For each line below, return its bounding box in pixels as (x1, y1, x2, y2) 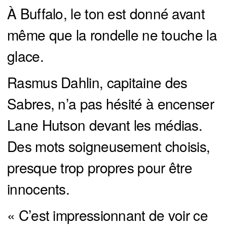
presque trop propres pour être (7, 157, 192, 178)
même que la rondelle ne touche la (7, 24, 217, 45)
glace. (7, 46, 44, 66)
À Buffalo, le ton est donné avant (7, 3, 205, 24)
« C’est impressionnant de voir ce (7, 205, 208, 225)
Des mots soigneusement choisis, (7, 136, 210, 157)
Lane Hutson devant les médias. (7, 115, 202, 135)
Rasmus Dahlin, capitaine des (7, 72, 187, 93)
